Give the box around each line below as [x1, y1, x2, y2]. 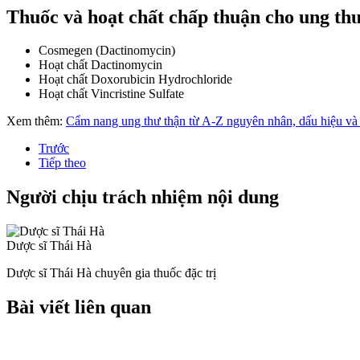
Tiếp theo [39, 156, 86, 170]
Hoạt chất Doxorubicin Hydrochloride [39, 72, 232, 87]
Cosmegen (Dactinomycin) [39, 43, 175, 58]
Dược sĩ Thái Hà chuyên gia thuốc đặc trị [6, 266, 216, 280]
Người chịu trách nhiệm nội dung [6, 186, 279, 208]
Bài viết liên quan [6, 297, 151, 318]
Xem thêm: [6, 114, 66, 129]
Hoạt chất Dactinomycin [39, 58, 162, 72]
